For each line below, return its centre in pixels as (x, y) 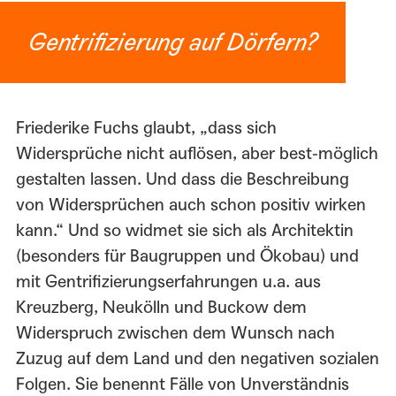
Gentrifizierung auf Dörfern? (173, 43)
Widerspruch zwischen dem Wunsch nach (175, 332)
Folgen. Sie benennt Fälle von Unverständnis (182, 384)
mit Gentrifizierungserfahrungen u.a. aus (168, 281)
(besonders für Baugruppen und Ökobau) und (187, 255)
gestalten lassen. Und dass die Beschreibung (182, 179)
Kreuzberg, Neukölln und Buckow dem (161, 307)
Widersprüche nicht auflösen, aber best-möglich (197, 153)
